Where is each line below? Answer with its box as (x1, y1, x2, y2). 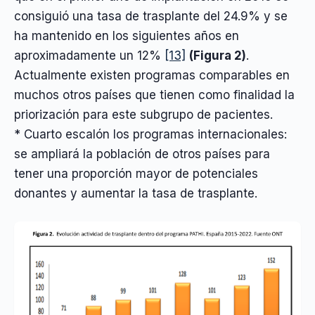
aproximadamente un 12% (14, 49, 165, 63)
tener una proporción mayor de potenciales (14, 167, 258, 181)
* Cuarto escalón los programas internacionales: (14, 127, 287, 142)
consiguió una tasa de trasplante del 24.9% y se (14, 9, 288, 24)
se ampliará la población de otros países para (14, 147, 270, 162)
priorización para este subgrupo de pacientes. (14, 108, 273, 122)
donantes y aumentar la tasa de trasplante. (14, 186, 257, 201)
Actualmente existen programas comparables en (14, 68, 290, 83)
